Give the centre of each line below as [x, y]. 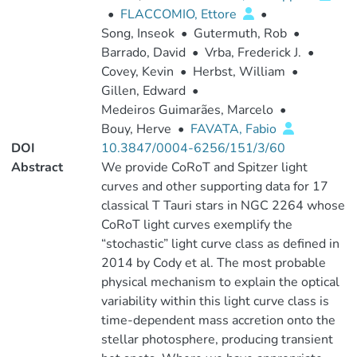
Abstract [37, 167]
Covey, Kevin [137, 72]
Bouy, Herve [136, 129]
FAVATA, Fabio [235, 129]
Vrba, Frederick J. [253, 53]
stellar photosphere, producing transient [217, 339]
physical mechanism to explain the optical [220, 282]
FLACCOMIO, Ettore [180, 14]
